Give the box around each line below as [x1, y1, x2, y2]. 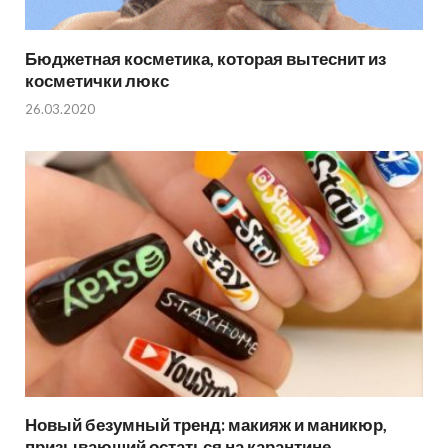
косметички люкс [25, 69, 169, 91]
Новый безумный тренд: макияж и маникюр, [25, 414, 387, 436]
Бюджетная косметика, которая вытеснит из [25, 47, 386, 69]
